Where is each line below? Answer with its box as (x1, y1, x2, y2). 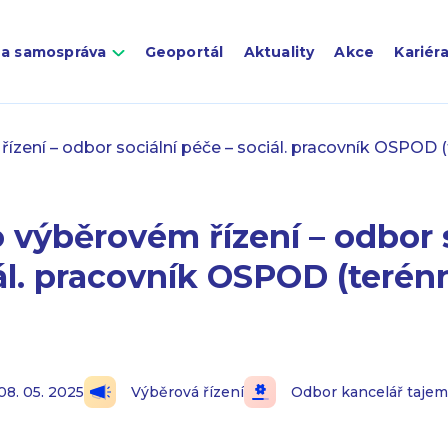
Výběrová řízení (131, 383, 245, 401)
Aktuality (243, 43, 315, 61)
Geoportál (144, 43, 224, 61)
